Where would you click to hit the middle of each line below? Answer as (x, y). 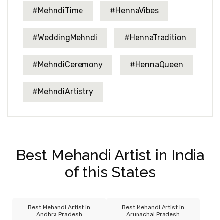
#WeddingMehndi (65, 37)
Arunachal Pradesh (153, 214)
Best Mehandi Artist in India (110, 155)
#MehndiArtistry (63, 91)
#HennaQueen (156, 64)
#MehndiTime (58, 10)
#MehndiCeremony (68, 64)
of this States (110, 172)
